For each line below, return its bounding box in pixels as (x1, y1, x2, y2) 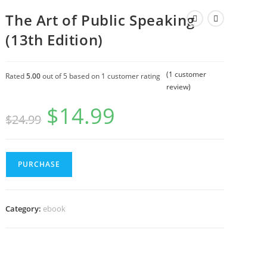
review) (166, 82, 191, 92)
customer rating (105, 71, 161, 81)
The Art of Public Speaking (5, 10, 195, 30)
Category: (5, 203, 44, 214)
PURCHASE (18, 159, 61, 169)
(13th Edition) (5, 30, 103, 49)
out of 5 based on (41, 71, 102, 81)
